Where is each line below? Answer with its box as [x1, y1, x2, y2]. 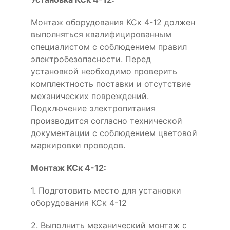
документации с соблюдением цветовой [31, 127, 197, 138]
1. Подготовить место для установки [31, 185, 181, 196]
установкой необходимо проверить [31, 66, 177, 76]
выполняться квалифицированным [31, 29, 171, 40]
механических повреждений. [31, 90, 149, 101]
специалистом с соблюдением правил [31, 41, 187, 52]
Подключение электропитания [31, 103, 156, 113]
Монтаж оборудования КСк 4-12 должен [31, 16, 195, 27]
